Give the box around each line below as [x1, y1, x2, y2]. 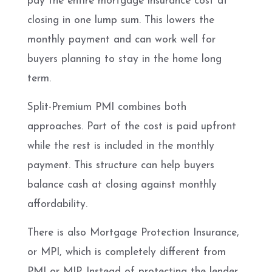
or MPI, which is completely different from [27, 246, 226, 257]
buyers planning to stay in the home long [27, 53, 222, 64]
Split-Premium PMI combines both [27, 101, 186, 112]
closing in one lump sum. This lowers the [27, 15, 214, 25]
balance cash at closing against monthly [27, 179, 217, 190]
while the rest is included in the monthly [27, 140, 214, 151]
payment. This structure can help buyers [27, 160, 214, 171]
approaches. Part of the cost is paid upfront [27, 121, 236, 132]
